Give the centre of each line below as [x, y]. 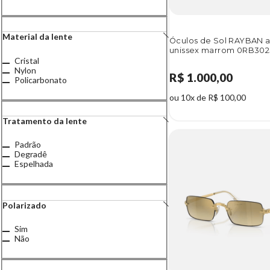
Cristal [27, 60]
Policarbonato [41, 80]
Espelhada [34, 164]
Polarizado [24, 205]
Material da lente [37, 37]
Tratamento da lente [45, 121]
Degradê [31, 154]
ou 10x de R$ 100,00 [208, 98]
